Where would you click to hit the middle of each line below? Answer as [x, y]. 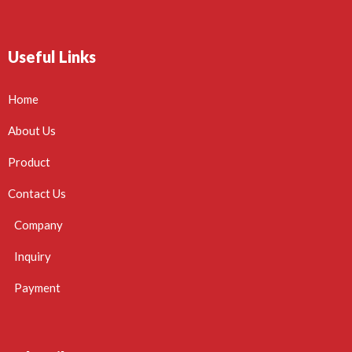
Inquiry [33, 256]
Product [29, 162]
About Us [32, 130]
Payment [37, 288]
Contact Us [37, 193]
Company [38, 225]
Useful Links [52, 57]
